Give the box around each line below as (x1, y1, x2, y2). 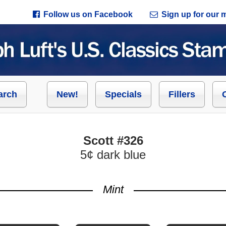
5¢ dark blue (80, 148, 146, 161)
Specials (105, 89, 142, 99)
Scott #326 (83, 134, 143, 147)
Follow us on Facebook (43, 10, 133, 19)
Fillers (168, 89, 195, 99)
